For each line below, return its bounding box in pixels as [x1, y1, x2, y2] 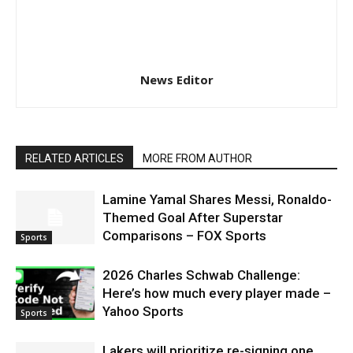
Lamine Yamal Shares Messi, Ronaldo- [102, 191, 332, 207]
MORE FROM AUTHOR [143, 151, 252, 165]
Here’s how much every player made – [102, 284, 331, 301]
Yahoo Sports [102, 303, 184, 319]
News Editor [139, 71, 214, 87]
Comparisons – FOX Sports [102, 227, 266, 243]
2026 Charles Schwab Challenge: [102, 266, 300, 283]
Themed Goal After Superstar [102, 209, 283, 225]
